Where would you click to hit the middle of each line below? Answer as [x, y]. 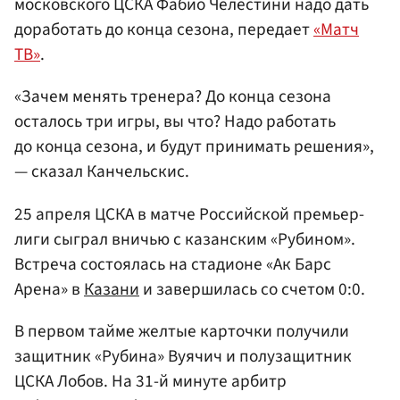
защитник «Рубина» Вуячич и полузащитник [183, 356]
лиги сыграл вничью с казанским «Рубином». [185, 239]
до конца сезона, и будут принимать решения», [194, 147]
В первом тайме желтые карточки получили [182, 331]
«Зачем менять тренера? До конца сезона [173, 97]
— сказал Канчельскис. [102, 172]
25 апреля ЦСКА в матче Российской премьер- [189, 214]
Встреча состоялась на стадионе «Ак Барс [173, 264]
